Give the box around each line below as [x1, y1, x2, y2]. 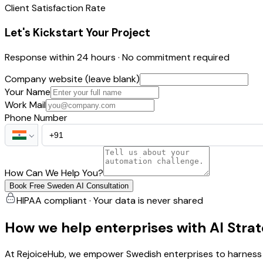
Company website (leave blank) [5, 72, 140, 85]
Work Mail [5, 98, 46, 111]
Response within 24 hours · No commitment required [5, 50, 230, 63]
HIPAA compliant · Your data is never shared [16, 194, 203, 207]
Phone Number [5, 111, 68, 124]
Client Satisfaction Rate [5, 2, 106, 15]
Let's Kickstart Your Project [5, 25, 150, 40]
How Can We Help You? [5, 166, 103, 179]
